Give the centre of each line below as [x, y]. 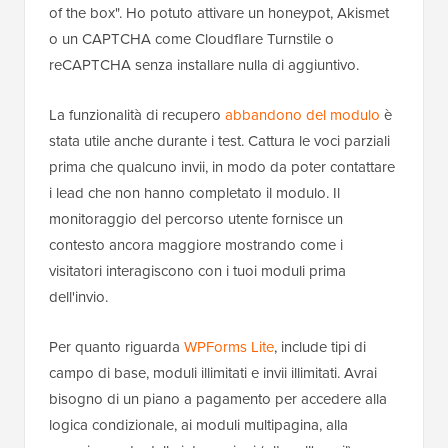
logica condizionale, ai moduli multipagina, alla [198, 425]
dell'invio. [78, 297]
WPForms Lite [229, 347]
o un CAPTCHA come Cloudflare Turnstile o [191, 39]
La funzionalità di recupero [137, 115]
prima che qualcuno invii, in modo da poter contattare [222, 167]
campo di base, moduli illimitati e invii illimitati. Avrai [213, 373]
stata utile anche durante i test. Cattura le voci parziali [219, 141]
